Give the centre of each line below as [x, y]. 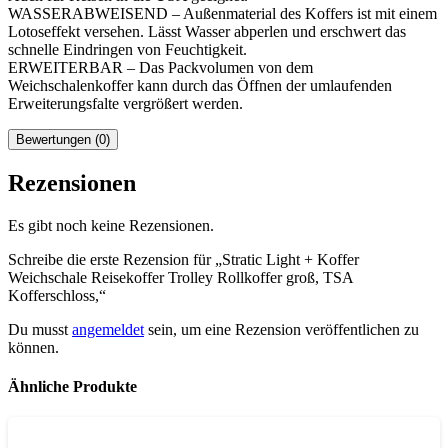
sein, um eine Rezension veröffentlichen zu [281, 329]
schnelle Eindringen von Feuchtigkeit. [127, 50]
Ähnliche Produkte [72, 387]
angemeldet [108, 329]
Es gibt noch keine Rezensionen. [111, 225]
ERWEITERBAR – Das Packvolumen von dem [160, 68]
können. [33, 347]
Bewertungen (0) [63, 140]
